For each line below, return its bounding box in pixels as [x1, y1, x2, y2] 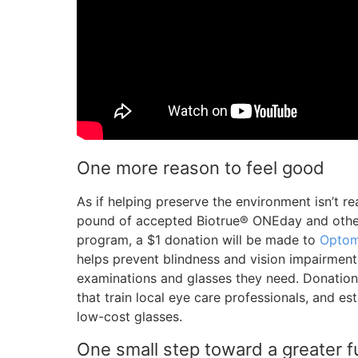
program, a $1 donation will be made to [77, 232, 320, 248]
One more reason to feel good [77, 157, 324, 178]
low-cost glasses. [77, 308, 182, 324]
